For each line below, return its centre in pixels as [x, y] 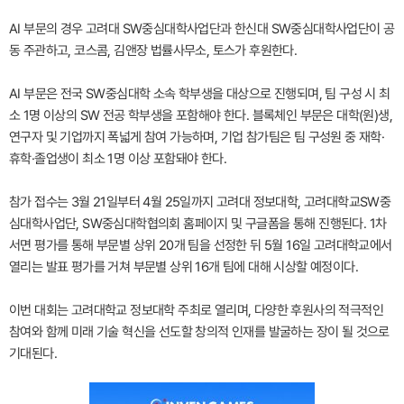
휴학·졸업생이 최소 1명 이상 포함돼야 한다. [118, 158]
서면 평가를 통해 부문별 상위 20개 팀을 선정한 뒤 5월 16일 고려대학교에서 [201, 245]
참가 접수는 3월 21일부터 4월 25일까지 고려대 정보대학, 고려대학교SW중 [200, 202]
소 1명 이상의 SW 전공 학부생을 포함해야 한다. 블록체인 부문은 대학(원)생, [201, 115]
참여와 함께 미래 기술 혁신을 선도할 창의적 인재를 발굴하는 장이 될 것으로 [199, 331]
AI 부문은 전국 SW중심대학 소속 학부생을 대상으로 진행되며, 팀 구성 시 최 [200, 93]
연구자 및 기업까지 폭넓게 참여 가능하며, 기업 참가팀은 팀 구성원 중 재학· [197, 137]
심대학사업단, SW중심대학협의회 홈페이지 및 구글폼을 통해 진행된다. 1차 [198, 223]
